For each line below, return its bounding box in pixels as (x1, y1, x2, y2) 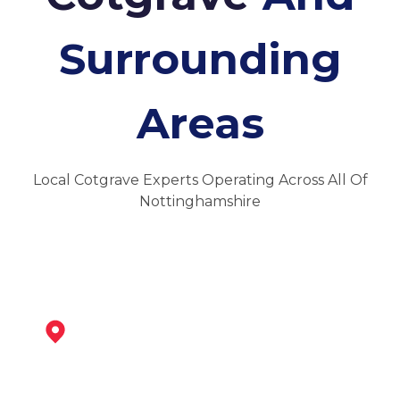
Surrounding (58, 33, 342, 86)
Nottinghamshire (139, 193, 261, 211)
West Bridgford (41, 362, 219, 388)
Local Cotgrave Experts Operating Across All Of (32, 171, 368, 189)
